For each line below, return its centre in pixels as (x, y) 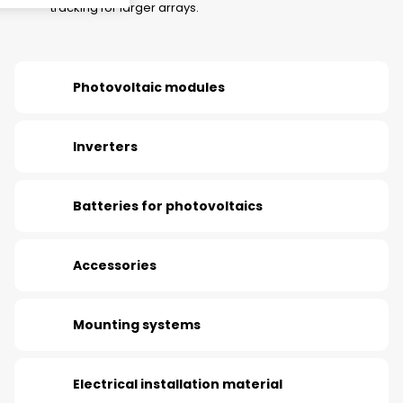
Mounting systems (137, 325)
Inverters (105, 147)
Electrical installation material (178, 384)
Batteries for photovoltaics (168, 206)
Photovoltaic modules (149, 87)
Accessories (115, 265)
